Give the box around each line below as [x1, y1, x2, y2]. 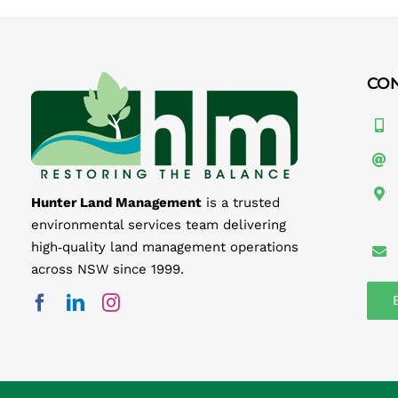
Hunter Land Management [30, 194, 202, 211]
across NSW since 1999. [30, 260, 184, 277]
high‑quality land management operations [30, 238, 298, 255]
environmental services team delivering [30, 216, 286, 233]
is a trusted [201, 194, 280, 211]
